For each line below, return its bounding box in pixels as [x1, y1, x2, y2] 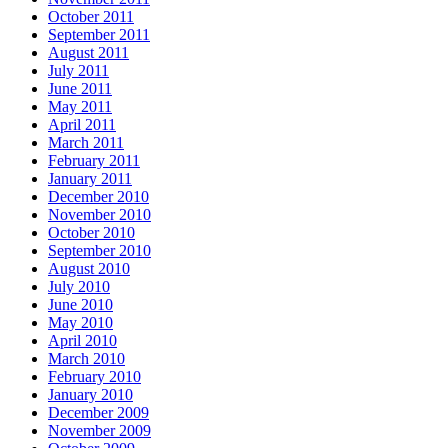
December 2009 [48, 403, 149, 421]
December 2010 [48, 187, 149, 205]
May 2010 [48, 313, 113, 331]
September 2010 [48, 241, 151, 259]
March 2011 [48, 133, 124, 151]
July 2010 [48, 277, 110, 295]
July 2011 [48, 61, 109, 79]
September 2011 [48, 25, 150, 43]
